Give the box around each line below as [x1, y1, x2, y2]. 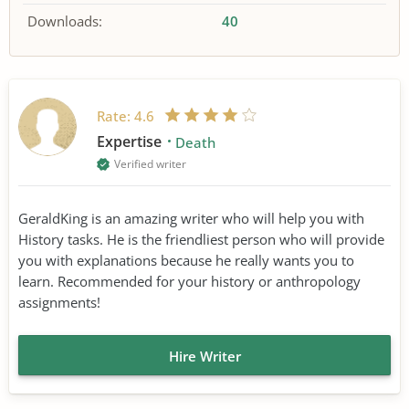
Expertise [97, 131, 165, 152]
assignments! [18, 292, 100, 311]
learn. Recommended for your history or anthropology [18, 271, 361, 290]
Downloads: [27, 12, 102, 31]
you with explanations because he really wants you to [18, 250, 354, 269]
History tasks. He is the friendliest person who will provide [18, 229, 384, 248]
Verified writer [114, 155, 186, 172]
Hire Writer [168, 346, 241, 365]
